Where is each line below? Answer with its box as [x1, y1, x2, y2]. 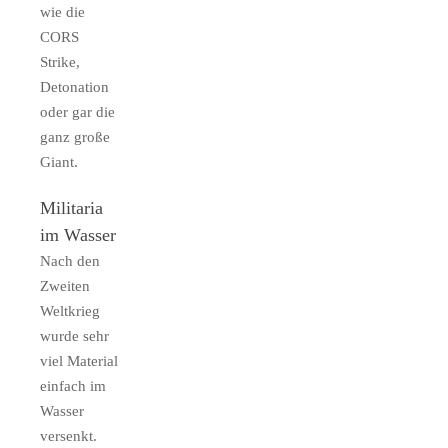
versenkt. [40, 428, 97, 445]
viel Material [40, 353, 118, 370]
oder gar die [40, 104, 115, 121]
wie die [40, 4, 85, 21]
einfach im [40, 378, 106, 395]
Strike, [40, 54, 80, 71]
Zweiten [40, 278, 90, 295]
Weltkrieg [40, 303, 100, 320]
